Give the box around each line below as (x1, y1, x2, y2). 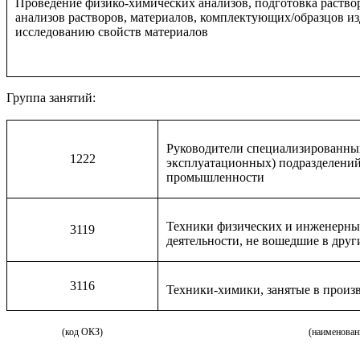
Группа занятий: (6, 91, 96, 104)
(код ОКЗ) (61, 326, 103, 337)
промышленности (166, 170, 264, 184)
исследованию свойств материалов (15, 25, 208, 39)
